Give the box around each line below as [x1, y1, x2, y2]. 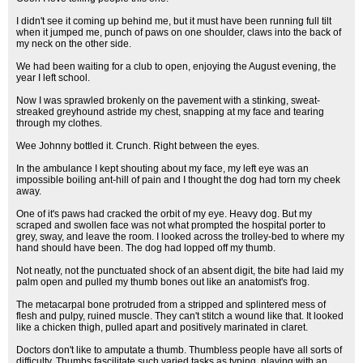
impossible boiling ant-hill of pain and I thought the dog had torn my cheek [16, 174, 340, 186]
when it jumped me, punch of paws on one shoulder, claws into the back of [16, 27, 341, 38]
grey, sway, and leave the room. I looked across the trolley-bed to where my [16, 231, 344, 242]
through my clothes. [16, 117, 102, 129]
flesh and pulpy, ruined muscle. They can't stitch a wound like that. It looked [16, 310, 344, 322]
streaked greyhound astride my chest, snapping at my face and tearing [16, 106, 324, 117]
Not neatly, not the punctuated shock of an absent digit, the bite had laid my [16, 265, 344, 276]
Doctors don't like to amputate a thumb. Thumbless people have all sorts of [16, 344, 342, 356]
